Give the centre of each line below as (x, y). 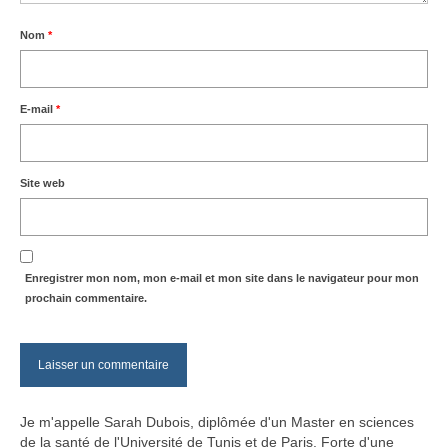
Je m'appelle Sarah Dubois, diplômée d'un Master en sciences (217, 422)
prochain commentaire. (86, 298)
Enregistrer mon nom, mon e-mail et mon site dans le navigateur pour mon (222, 278)
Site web (42, 183)
